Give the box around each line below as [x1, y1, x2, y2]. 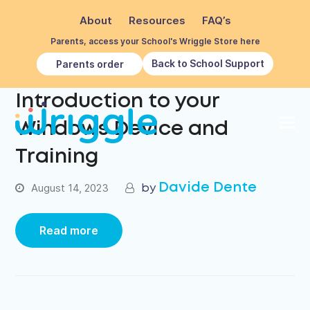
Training [15, 148, 100, 166]
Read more [39, 224, 99, 237]
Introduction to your [15, 93, 220, 111]
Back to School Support [152, 57, 264, 69]
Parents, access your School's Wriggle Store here [50, 36, 260, 46]
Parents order [55, 57, 124, 70]
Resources [128, 14, 185, 27]
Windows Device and [15, 120, 229, 138]
